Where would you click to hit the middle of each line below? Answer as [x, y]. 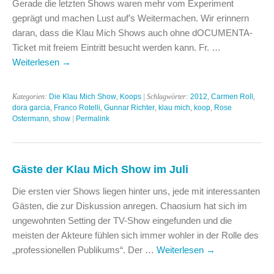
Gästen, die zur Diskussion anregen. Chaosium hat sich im [130, 206]
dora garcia [31, 107]
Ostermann [31, 118]
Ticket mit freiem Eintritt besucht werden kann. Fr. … [117, 47]
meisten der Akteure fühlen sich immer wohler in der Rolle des [135, 235]
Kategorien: [31, 96]
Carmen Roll [232, 96]
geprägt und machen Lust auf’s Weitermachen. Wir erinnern [131, 18]
